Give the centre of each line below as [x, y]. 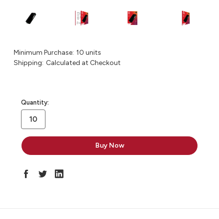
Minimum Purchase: [44, 53]
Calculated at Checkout [83, 63]
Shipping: [29, 63]
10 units [88, 53]
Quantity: [35, 103]
